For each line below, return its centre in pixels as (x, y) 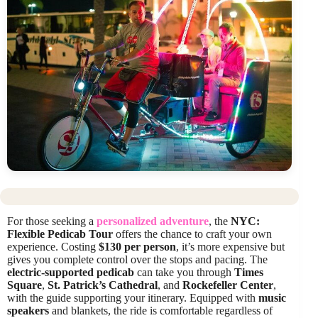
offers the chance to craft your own (192, 234)
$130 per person (137, 246)
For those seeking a (52, 221)
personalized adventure (153, 221)
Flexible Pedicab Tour (60, 234)
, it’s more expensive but (230, 246)
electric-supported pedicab (71, 272)
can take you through (184, 272)
